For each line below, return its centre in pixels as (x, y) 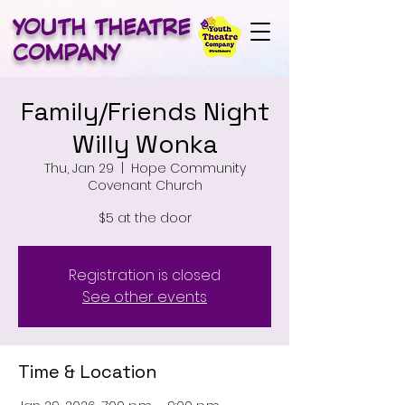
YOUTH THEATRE (102, 26)
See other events (145, 297)
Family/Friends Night (145, 111)
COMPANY (66, 52)
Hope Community (188, 168)
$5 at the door (145, 218)
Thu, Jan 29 (79, 168)
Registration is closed (145, 275)
